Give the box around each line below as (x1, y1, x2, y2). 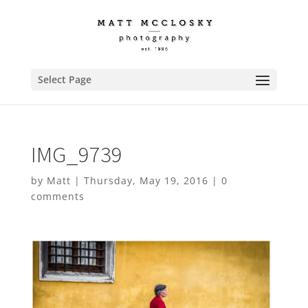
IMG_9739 (30, 140, 122, 168)
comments (30, 190, 85, 203)
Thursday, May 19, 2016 (83, 174, 208, 187)
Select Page (37, 73, 91, 86)
